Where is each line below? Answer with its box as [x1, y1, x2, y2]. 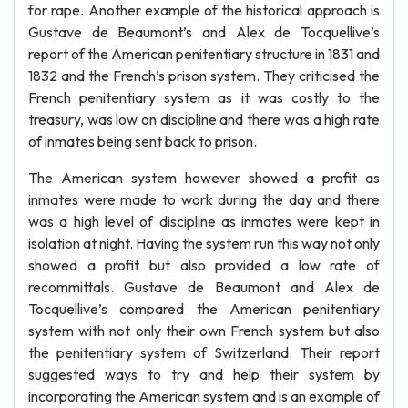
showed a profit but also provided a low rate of [28, 256, 380, 274]
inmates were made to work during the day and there [28, 190, 380, 209]
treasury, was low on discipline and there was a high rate [28, 110, 380, 128]
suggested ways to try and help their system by [28, 365, 380, 383]
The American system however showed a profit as [28, 168, 380, 187]
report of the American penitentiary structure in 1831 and [28, 45, 380, 63]
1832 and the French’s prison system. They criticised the [28, 66, 380, 85]
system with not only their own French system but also [28, 321, 380, 340]
